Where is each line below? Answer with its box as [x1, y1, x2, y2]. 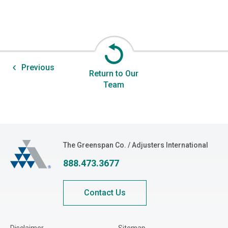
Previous [21, 63, 54, 73]
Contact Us [84, 188, 126, 198]
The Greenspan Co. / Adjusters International [63, 141, 208, 150]
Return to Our [89, 69, 139, 79]
